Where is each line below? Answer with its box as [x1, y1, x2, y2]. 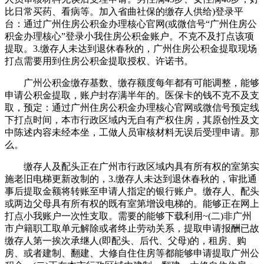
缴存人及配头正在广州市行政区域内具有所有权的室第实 [5, 161, 259, 171]
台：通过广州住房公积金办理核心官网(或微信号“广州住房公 [5, 18, 257, 29]
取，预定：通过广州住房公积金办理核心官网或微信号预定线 [5, 102, 259, 113]
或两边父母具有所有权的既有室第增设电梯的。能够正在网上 [5, 198, 259, 209]
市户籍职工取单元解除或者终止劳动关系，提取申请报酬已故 [5, 223, 259, 233]
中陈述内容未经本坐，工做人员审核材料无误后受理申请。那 [5, 127, 259, 137]
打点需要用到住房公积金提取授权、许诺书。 [5, 55, 193, 66]
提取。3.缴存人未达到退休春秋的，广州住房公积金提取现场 [5, 43, 257, 54]
